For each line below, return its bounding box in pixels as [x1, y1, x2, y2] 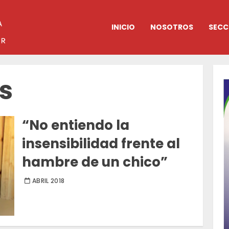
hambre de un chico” [22, 153, 168, 172]
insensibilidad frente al [22, 134, 180, 153]
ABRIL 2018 [32, 176, 65, 186]
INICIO [111, 22, 135, 33]
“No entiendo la [22, 116, 130, 135]
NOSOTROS [150, 22, 193, 33]
